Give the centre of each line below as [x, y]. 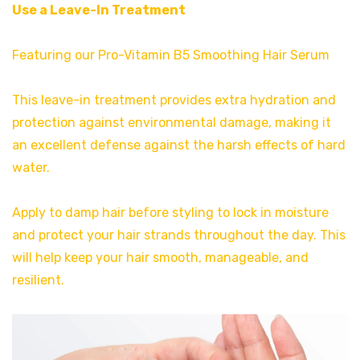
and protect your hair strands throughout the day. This [179, 235]
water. [31, 168]
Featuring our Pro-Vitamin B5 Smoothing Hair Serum [171, 55]
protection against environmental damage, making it [172, 123]
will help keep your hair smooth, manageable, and [160, 258]
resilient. [38, 280]
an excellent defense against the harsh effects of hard [179, 145]
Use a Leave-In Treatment [99, 10]
